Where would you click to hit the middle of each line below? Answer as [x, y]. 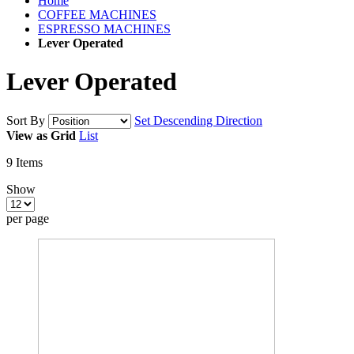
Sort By [26, 120]
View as [27, 135]
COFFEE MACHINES [97, 15]
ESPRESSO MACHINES [104, 29]
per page [28, 218]
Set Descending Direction [198, 120]
